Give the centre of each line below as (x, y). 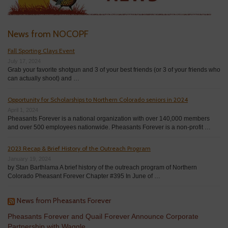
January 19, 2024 (29, 159)
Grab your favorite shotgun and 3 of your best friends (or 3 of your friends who (114, 70)
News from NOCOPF (48, 34)
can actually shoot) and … (44, 78)
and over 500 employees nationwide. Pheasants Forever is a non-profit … (109, 127)
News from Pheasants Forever (64, 201)
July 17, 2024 (24, 61)
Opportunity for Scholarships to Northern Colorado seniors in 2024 (98, 99)
